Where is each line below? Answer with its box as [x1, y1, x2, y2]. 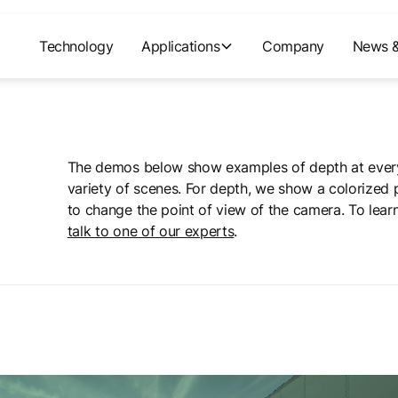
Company [262, 37, 324, 55]
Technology [39, 37, 114, 55]
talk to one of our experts [67, 222, 235, 240]
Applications [141, 37, 220, 55]
